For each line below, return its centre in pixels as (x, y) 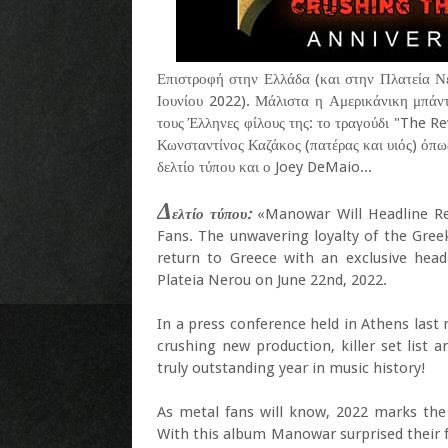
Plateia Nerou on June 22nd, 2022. (272, 280)
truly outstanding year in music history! (291, 368)
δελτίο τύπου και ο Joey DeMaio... (264, 167)
